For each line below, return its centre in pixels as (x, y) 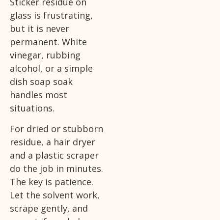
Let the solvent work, (55, 195)
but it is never (40, 29)
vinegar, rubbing (45, 55)
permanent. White (48, 42)
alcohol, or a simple (51, 69)
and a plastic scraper (54, 155)
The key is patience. (52, 181)
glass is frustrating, (51, 15)
